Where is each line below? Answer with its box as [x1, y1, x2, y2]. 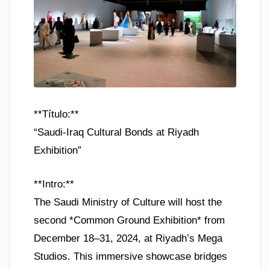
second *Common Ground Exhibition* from [34, 214, 225, 226]
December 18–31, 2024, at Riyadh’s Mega [34, 232, 222, 244]
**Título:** [34, 108, 79, 121]
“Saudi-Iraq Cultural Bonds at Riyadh [34, 127, 199, 139]
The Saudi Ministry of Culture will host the [34, 196, 222, 208]
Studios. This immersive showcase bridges [34, 250, 227, 262]
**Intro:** [34, 178, 74, 190]
